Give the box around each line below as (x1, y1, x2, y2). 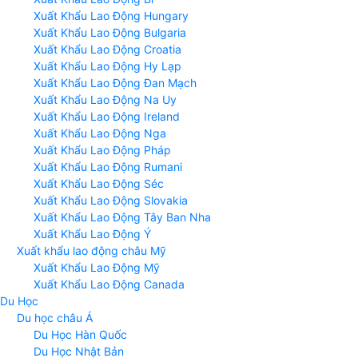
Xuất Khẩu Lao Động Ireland (34, 109, 180, 124)
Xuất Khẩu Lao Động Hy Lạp (34, 59, 181, 74)
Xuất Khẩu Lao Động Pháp (34, 143, 171, 157)
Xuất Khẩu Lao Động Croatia (34, 42, 181, 57)
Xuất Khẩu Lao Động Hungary (34, 9, 189, 23)
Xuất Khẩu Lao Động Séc (34, 177, 164, 191)
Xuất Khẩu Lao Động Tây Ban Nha (34, 210, 211, 225)
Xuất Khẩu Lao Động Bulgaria (34, 26, 186, 40)
